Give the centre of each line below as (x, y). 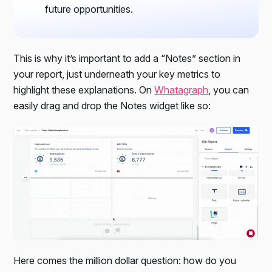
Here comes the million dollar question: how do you (125, 261)
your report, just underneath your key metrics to (117, 74)
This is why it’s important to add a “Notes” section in (127, 58)
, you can (229, 90)
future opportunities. (89, 9)
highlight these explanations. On (84, 90)
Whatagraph (182, 90)
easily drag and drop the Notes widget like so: (112, 105)
